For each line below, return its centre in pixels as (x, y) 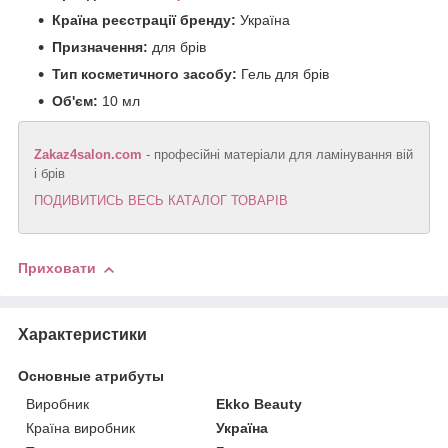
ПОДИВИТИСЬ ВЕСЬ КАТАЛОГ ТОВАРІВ (161, 201)
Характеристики (82, 334)
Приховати (57, 268)
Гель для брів (283, 74)
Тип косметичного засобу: (144, 74)
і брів (49, 174)
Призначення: (100, 47)
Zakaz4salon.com (88, 155)
